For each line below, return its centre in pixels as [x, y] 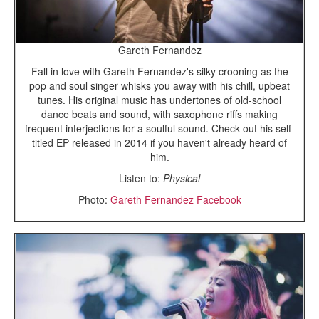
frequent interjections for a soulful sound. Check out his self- [159, 129]
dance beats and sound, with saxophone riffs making [159, 114]
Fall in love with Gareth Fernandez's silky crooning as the [159, 72]
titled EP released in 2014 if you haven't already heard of [159, 143]
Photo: [94, 200]
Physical [182, 178]
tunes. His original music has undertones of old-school [159, 100]
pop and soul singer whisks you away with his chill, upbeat [159, 86]
